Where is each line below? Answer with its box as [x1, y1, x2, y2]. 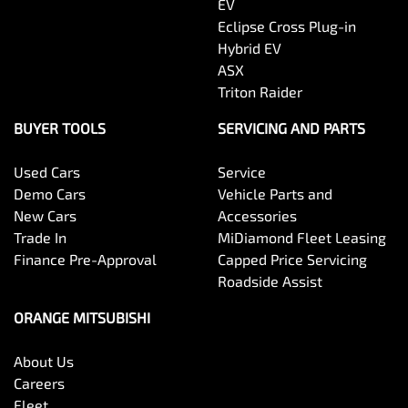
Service [218, 163, 266, 180]
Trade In [14, 229, 66, 246]
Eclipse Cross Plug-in [218, 17, 356, 35]
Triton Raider [218, 83, 302, 100]
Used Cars [14, 163, 80, 180]
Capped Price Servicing [218, 250, 367, 268]
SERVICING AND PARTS [218, 119, 365, 137]
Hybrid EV [218, 39, 281, 56]
